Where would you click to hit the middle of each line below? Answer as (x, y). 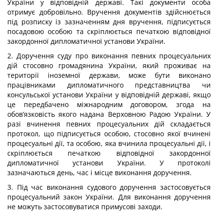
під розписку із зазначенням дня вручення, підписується (109, 22)
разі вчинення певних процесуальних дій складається (109, 124)
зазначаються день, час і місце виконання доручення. (100, 173)
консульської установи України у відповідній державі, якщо (109, 95)
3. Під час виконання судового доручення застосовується (109, 187)
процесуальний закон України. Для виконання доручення (109, 197)
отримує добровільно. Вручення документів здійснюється (109, 12)
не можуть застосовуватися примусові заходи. (85, 207)
